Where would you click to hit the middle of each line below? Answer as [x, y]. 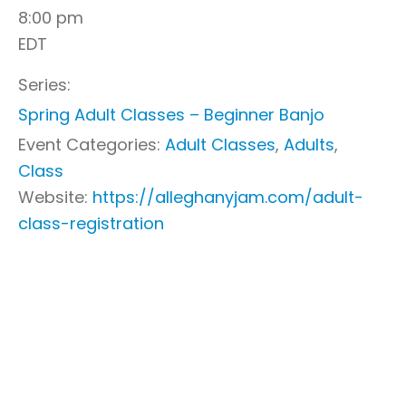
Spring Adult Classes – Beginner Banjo [171, 115]
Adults [309, 145]
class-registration [91, 223]
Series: [44, 85]
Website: [53, 197]
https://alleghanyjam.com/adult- [228, 197]
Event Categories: [89, 145]
